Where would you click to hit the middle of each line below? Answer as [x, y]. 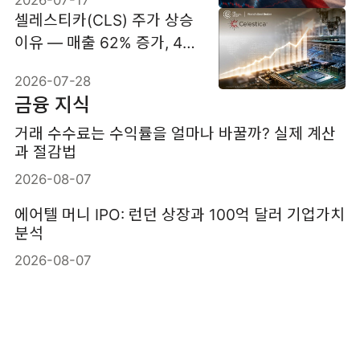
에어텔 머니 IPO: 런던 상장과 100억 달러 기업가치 [179, 215]
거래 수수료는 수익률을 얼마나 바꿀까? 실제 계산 [175, 133]
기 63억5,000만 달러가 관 [101, 65]
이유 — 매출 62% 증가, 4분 [105, 42]
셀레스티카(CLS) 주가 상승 [104, 20]
